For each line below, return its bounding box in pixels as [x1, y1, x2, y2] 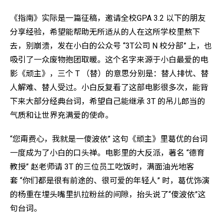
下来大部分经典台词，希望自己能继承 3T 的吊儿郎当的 [10, 96, 205, 106]
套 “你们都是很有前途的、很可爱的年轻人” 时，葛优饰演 [10, 175, 210, 185]
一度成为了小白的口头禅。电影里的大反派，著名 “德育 [10, 148, 205, 158]
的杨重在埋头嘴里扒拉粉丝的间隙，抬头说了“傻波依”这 [10, 189, 206, 199]
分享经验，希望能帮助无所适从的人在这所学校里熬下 [10, 27, 200, 37]
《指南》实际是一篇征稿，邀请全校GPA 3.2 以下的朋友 [10, 13, 206, 23]
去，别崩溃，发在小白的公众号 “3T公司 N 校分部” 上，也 [10, 41, 212, 51]
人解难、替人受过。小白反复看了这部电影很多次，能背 [10, 82, 208, 92]
